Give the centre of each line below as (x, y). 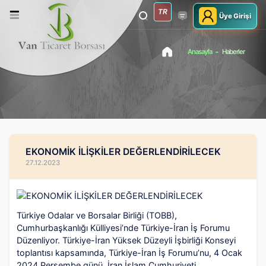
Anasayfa (200, 52)
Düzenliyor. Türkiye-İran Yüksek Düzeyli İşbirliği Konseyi (126, 240)
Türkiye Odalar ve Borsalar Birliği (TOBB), (97, 215)
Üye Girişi (234, 16)
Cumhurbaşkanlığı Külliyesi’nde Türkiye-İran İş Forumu (123, 227)
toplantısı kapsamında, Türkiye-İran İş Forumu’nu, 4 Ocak (129, 252)
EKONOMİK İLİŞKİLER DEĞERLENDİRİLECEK (123, 152)
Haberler (233, 52)
